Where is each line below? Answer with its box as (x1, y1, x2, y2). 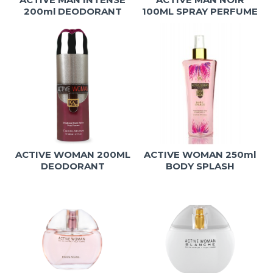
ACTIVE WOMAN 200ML (15, 148, 130, 160)
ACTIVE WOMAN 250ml (144, 148, 257, 160)
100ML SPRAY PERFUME (142, 5, 258, 17)
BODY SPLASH (165, 160, 235, 172)
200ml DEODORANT (23, 5, 122, 17)
